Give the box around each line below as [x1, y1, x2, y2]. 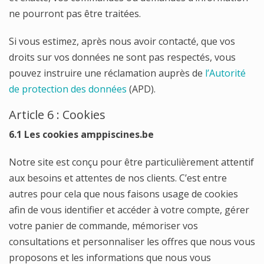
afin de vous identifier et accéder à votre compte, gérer [9, 203, 249, 216]
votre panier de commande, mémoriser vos [9, 219, 198, 232]
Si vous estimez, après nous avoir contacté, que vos [9, 35, 235, 48]
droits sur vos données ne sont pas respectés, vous [9, 51, 236, 64]
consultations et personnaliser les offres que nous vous [9, 235, 255, 248]
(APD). [127, 82, 156, 95]
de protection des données [9, 82, 127, 95]
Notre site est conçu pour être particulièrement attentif [9, 156, 254, 169]
